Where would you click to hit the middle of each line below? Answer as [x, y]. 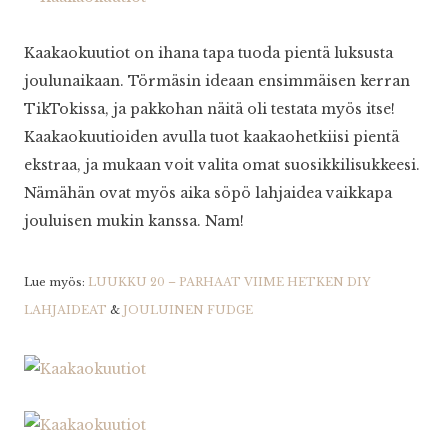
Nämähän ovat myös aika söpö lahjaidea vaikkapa [208, 193]
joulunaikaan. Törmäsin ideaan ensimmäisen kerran [217, 81]
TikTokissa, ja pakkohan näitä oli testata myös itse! [209, 109]
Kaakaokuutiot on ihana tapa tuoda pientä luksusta [208, 53]
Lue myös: [56, 282]
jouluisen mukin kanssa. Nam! [134, 221]
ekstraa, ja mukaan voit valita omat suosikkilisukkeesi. [222, 165]
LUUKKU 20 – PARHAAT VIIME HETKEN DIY [229, 282]
